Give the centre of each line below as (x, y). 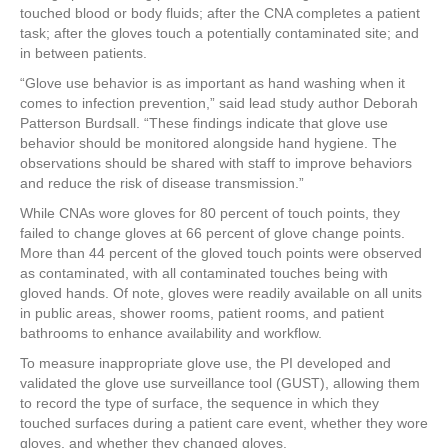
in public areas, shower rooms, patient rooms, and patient (202, 313)
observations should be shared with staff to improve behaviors (216, 163)
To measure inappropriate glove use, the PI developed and (205, 363)
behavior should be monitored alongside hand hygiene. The (208, 143)
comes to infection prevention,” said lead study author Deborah (219, 103)
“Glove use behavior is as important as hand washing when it (212, 83)
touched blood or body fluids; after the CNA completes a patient (220, 13)
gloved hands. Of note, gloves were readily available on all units (221, 293)
